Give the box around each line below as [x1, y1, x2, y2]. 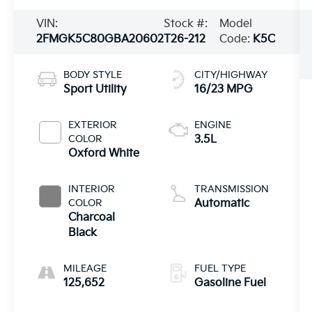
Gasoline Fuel [194, 276, 266, 290]
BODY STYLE [63, 69, 123, 81]
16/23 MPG [194, 83, 253, 97]
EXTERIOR [68, 119, 118, 132]
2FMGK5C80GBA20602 [36, 33, 164, 47]
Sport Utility [63, 83, 127, 97]
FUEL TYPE [194, 263, 246, 275]
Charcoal [68, 211, 116, 225]
